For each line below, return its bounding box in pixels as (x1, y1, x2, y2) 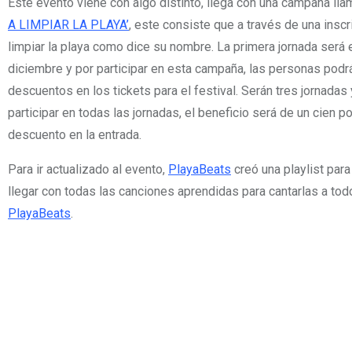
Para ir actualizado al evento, (8, 161, 168, 177)
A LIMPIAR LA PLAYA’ (8, 16, 129, 32)
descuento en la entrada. (8, 126, 141, 142)
